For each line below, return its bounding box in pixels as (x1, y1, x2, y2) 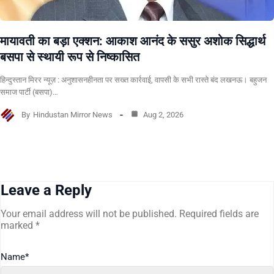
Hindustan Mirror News (33, 110, 113, 120)
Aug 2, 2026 (141, 110, 183, 120)
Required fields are (179, 207, 259, 220)
